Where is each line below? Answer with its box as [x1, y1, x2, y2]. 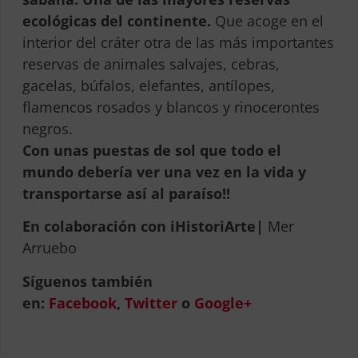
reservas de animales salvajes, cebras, [22, 54, 280, 74]
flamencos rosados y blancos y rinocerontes [22, 97, 320, 117]
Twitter [124, 292, 177, 312]
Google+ [193, 292, 252, 312]
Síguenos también [22, 271, 153, 291]
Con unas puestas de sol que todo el [22, 140, 281, 160]
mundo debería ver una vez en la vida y [22, 161, 306, 181]
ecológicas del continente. [22, 10, 211, 30]
